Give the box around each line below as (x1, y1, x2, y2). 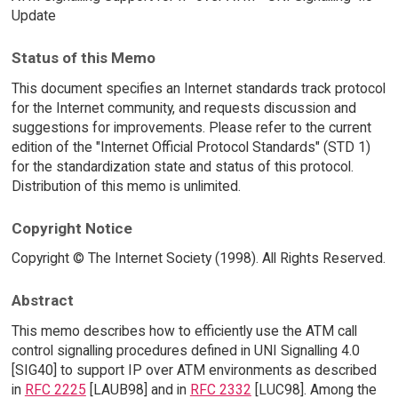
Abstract (11, 291, 74, 310)
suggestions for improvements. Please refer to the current (11, 118, 371, 136)
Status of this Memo (11, 49, 155, 68)
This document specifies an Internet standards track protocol (11, 79, 386, 97)
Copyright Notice (11, 219, 132, 237)
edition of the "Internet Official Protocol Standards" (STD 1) (11, 138, 370, 155)
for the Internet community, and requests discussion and (11, 99, 356, 116)
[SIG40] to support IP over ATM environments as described (11, 361, 377, 378)
